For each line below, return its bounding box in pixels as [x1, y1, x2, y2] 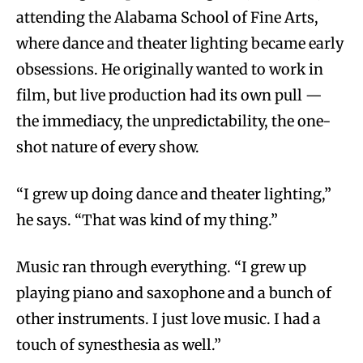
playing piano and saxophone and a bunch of [16, 284, 331, 303]
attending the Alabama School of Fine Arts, [16, 8, 318, 28]
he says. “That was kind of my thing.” [16, 211, 278, 230]
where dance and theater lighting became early [16, 34, 344, 53]
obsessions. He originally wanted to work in [16, 60, 323, 79]
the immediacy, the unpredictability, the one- [16, 112, 331, 131]
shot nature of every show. [16, 138, 199, 157]
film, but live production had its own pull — [16, 86, 322, 105]
